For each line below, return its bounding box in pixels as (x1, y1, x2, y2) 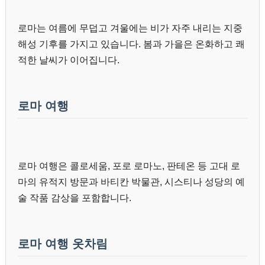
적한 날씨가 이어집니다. (18, 54, 119, 65)
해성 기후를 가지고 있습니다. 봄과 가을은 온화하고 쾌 (18, 38, 245, 49)
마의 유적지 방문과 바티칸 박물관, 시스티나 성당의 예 (18, 176, 245, 187)
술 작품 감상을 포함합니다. (18, 192, 131, 203)
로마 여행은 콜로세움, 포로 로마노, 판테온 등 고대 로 (18, 160, 240, 171)
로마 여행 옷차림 (18, 237, 108, 250)
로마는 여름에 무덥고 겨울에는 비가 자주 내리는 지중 (18, 22, 243, 33)
